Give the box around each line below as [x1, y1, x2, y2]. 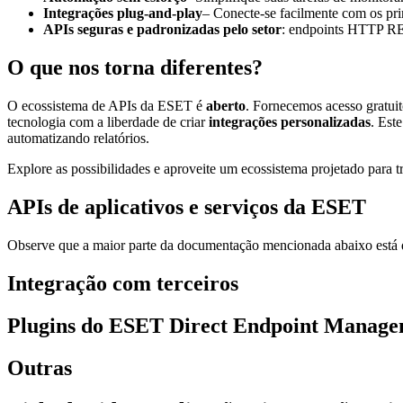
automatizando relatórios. [7, 130, 149, 147]
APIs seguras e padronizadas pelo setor [43, 22, 282, 38]
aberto [206, 98, 246, 114]
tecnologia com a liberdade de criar [7, 114, 209, 130]
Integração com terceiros [7, 271, 238, 295]
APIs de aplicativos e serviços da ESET [7, 195, 366, 219]
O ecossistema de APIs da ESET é [7, 98, 206, 114]
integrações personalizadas [209, 114, 371, 130]
